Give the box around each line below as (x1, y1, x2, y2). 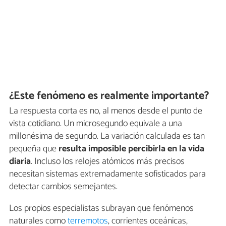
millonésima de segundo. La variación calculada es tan (9, 129, 205, 144)
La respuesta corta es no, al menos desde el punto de (9, 103, 202, 119)
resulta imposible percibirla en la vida (59, 141, 204, 157)
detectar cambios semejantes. (9, 179, 118, 195)
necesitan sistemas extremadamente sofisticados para (9, 166, 206, 182)
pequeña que (9, 141, 59, 157)
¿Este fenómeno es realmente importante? (9, 86, 209, 105)
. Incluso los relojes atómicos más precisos (31, 154, 185, 169)
